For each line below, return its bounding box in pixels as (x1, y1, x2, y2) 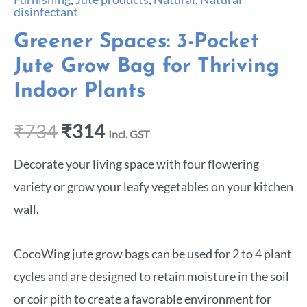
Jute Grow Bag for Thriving (14, 56, 279, 78)
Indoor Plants (14, 81, 145, 103)
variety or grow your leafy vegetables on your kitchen (14, 178, 293, 194)
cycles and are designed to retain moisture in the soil (14, 268, 289, 284)
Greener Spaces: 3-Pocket (14, 32, 259, 53)
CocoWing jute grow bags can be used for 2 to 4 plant (14, 245, 292, 261)
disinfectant (14, 4, 78, 20)
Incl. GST (108, 127, 149, 141)
